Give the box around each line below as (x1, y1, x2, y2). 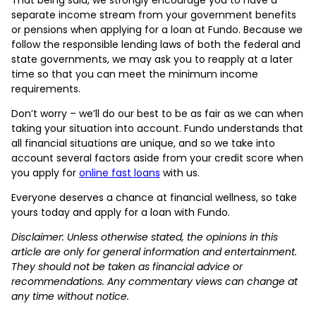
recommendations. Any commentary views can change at (11, 274, 298, 288)
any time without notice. (11, 288, 129, 303)
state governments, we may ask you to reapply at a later (11, 51, 293, 66)
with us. (160, 165, 200, 180)
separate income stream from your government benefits (11, 7, 296, 22)
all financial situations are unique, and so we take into (11, 135, 275, 150)
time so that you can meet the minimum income (11, 66, 258, 81)
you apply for (11, 165, 79, 180)
